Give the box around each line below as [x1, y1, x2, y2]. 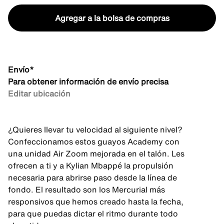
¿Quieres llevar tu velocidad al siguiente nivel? [8, 123, 182, 135]
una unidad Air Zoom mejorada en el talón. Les [8, 147, 184, 159]
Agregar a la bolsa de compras [54, 12, 169, 24]
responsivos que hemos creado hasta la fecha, [8, 195, 183, 207]
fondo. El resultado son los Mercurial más [8, 183, 165, 195]
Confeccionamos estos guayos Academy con [8, 135, 179, 147]
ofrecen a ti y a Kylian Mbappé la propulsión [8, 159, 173, 171]
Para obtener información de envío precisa [8, 75, 168, 87]
